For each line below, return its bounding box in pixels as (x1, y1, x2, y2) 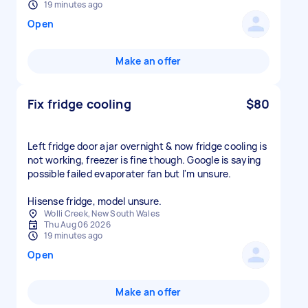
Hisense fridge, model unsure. (27, 195, 162, 208)
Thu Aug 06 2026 (44, 219, 111, 230)
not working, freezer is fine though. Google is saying (27, 153, 261, 166)
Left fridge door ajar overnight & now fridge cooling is (27, 140, 267, 153)
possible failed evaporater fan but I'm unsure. (27, 167, 232, 180)
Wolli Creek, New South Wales (44, 208, 159, 219)
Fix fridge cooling (27, 96, 131, 112)
